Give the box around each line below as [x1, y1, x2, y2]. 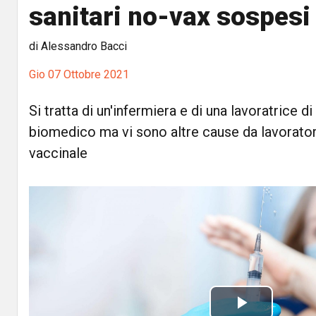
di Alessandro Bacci [29, 39, 127, 53]
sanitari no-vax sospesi [29, 1, 310, 32]
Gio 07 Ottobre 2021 [29, 68, 129, 81]
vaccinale [29, 145, 87, 162]
